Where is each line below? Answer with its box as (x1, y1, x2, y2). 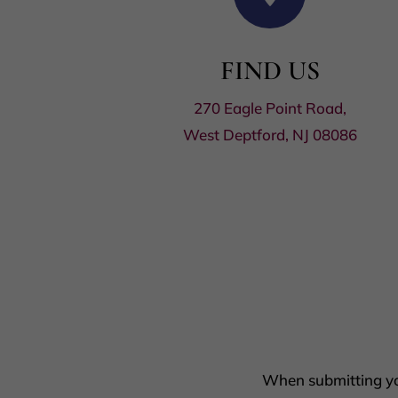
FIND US (219, 54, 320, 88)
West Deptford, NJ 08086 (182, 125, 357, 145)
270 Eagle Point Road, (193, 99, 346, 118)
